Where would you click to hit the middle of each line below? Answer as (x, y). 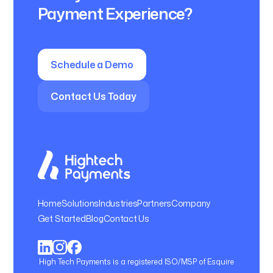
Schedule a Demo (92, 64)
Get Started (62, 218)
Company (191, 203)
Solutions (80, 203)
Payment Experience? (115, 13)
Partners (154, 203)
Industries (118, 203)
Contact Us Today (93, 96)
